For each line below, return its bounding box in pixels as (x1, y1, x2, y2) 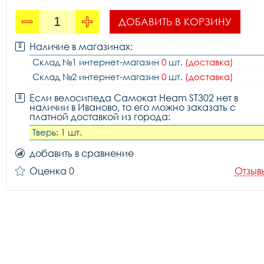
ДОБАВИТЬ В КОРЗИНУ (118, 15, 232, 28)
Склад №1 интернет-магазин (32, 57, 161, 67)
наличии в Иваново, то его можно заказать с (29, 101, 236, 113)
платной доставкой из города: (29, 111, 170, 123)
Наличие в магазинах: (29, 41, 133, 52)
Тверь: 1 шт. (32, 127, 82, 137)
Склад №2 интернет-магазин (32, 71, 161, 82)
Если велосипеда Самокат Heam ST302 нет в (29, 92, 238, 104)
